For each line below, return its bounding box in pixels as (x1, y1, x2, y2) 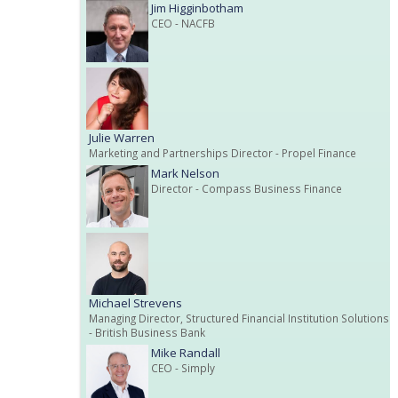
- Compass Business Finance (193, 180, 342, 195)
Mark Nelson (151, 164, 219, 181)
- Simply (172, 360, 215, 375)
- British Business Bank (89, 324, 205, 339)
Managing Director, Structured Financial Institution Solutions (89, 310, 389, 325)
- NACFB (172, 15, 215, 30)
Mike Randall (151, 344, 220, 361)
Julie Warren (89, 129, 155, 146)
